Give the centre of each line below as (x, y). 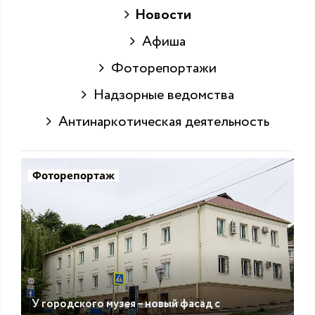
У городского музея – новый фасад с (126, 304)
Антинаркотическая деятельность (160, 122)
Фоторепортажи (160, 69)
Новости (160, 15)
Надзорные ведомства (160, 96)
